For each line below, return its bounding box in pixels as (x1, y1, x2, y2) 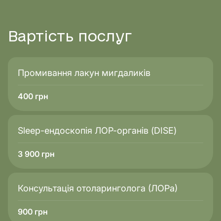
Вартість (8, 31, 74, 44)
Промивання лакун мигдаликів (18, 68, 150, 78)
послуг (74, 31, 132, 44)
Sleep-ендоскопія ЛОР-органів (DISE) (18, 125, 177, 136)
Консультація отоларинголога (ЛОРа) (18, 183, 178, 193)
